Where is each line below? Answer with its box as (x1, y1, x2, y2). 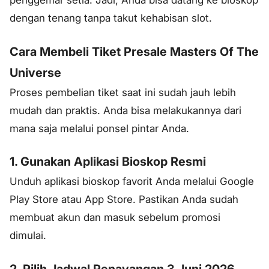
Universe (10, 65, 61, 80)
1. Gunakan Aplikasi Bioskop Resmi (10, 154, 206, 169)
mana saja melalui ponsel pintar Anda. (10, 122, 189, 134)
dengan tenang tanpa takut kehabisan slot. (10, 11, 212, 24)
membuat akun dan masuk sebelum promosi (10, 211, 220, 224)
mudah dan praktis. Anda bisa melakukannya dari (10, 104, 241, 116)
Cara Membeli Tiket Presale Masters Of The (10, 44, 259, 59)
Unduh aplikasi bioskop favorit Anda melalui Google (10, 175, 254, 188)
